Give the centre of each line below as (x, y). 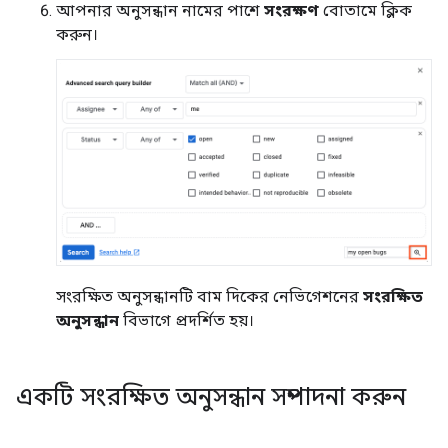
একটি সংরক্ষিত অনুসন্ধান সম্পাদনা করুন (211, 397)
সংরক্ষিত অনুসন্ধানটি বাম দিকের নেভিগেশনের (209, 297)
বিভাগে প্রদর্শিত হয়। (186, 321)
